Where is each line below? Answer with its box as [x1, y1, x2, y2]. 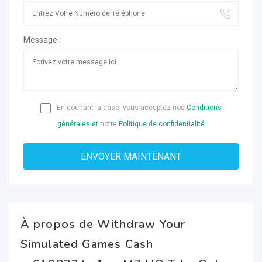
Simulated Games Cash [20, 236, 154, 252]
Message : [23, 35, 61, 44]
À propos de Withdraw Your [20, 216, 186, 232]
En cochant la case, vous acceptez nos [55, 104, 187, 112]
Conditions [187, 104, 222, 112]
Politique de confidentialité [119, 120, 205, 128]
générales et [57, 120, 98, 128]
